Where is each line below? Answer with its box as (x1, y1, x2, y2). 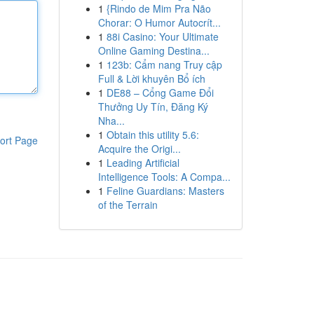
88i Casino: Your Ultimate (106, 29, 219, 43)
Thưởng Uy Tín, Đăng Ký (97, 100, 208, 114)
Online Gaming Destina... (97, 43, 210, 57)
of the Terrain (97, 198, 158, 212)
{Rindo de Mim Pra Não (106, 1, 211, 15)
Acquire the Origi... (97, 142, 181, 156)
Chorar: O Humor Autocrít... (97, 15, 221, 29)
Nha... (97, 114, 125, 128)
